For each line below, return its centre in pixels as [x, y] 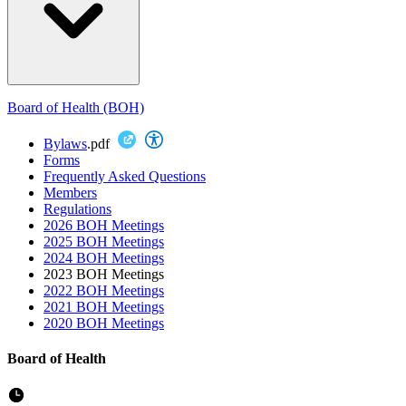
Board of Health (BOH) [76, 107]
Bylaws [65, 143]
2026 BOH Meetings [104, 225]
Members [70, 192]
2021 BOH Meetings [104, 306]
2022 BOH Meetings [104, 290]
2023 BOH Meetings [104, 274]
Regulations [77, 208]
